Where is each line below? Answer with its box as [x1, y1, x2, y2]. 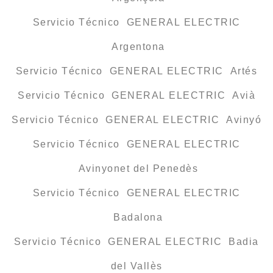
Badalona [110, 212, 163, 223]
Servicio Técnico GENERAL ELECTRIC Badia [14, 236, 259, 247]
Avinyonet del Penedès [75, 163, 198, 174]
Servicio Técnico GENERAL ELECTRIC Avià [18, 90, 255, 101]
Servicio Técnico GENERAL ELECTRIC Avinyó [12, 115, 261, 126]
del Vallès [110, 261, 163, 272]
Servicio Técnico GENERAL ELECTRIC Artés [15, 66, 258, 77]
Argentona [108, 41, 165, 52]
